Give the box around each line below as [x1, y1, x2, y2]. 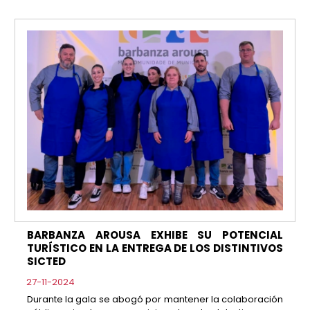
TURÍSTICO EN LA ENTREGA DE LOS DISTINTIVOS [26, 240, 284, 255]
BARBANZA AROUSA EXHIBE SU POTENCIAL [26, 227, 284, 242]
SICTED [26, 253, 66, 268]
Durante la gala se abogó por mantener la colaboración [26, 293, 284, 307]
